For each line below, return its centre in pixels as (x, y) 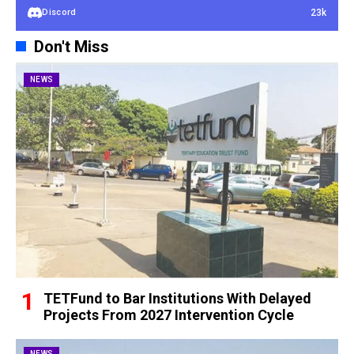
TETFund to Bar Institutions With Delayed (177, 298)
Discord (59, 12)
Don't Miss (71, 46)
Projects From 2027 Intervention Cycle (169, 314)
